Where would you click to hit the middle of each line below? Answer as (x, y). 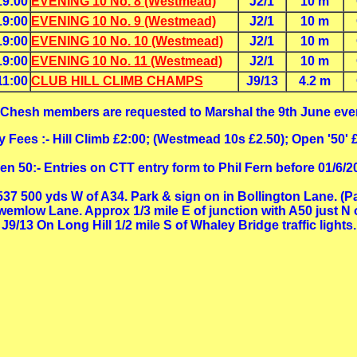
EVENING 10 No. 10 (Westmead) (127, 41)
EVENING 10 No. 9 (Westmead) (123, 21)
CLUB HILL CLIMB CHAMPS (117, 81)
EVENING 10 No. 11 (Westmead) (126, 61)
